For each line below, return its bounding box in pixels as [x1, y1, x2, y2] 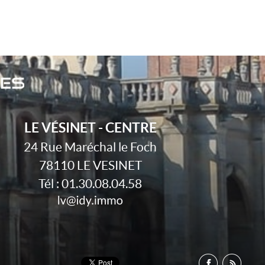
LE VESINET [76, 159, 142, 172]
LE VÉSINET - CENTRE [24, 119, 157, 135]
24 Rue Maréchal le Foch [24, 140, 157, 154]
